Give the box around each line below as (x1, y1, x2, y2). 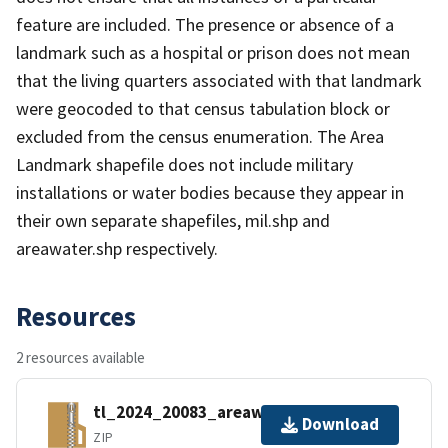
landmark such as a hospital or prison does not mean (16, 40, 410, 64)
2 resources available (16, 347, 145, 367)
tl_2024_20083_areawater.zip (93, 401, 325, 424)
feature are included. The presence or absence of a (16, 12, 394, 36)
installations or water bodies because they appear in (16, 180, 404, 204)
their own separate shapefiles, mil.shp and (16, 208, 330, 232)
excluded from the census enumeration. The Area (16, 124, 384, 148)
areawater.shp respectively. (16, 236, 218, 260)
